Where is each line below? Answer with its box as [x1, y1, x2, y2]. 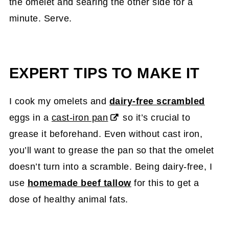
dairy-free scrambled [109, 96, 205, 106]
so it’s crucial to [120, 112, 191, 123]
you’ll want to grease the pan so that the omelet [9, 145, 214, 155]
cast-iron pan [51, 112, 108, 123]
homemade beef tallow [27, 177, 131, 188]
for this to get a [131, 177, 199, 188]
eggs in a [9, 112, 52, 123]
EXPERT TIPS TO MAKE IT [9, 64, 200, 81]
